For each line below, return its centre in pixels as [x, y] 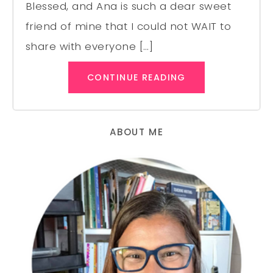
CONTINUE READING [136, 78]
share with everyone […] [89, 47]
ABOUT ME [136, 132]
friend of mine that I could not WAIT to [128, 27]
